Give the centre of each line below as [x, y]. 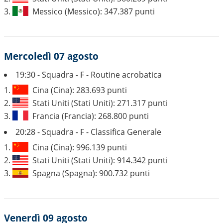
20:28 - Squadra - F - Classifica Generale [88, 132]
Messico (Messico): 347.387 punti [94, 11]
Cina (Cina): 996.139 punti [80, 147]
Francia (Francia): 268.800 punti [91, 116]
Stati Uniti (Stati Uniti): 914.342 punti [100, 160]
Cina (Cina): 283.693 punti [80, 90]
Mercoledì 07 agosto [51, 56]
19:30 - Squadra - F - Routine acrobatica [89, 75]
